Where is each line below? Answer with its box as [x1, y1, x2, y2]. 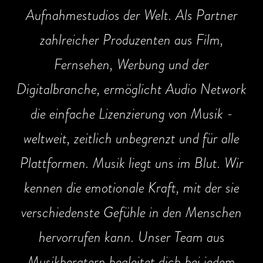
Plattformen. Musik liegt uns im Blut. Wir [19, 152, 244, 174]
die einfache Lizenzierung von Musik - [30, 103, 233, 124]
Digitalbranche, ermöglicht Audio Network [16, 78, 247, 100]
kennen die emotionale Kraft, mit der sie [23, 177, 240, 198]
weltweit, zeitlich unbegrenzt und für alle [23, 127, 240, 149]
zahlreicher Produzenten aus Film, [39, 29, 224, 50]
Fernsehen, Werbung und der [54, 53, 209, 75]
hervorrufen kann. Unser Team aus [38, 226, 225, 248]
